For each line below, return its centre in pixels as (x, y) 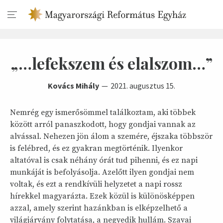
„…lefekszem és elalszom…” (111, 63)
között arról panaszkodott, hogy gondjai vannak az (103, 124)
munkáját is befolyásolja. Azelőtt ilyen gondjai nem (102, 172)
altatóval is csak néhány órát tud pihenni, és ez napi (104, 160)
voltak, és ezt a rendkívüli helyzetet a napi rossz (96, 184)
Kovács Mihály (73, 86)
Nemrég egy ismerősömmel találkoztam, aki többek (103, 112)
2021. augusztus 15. (143, 86)
